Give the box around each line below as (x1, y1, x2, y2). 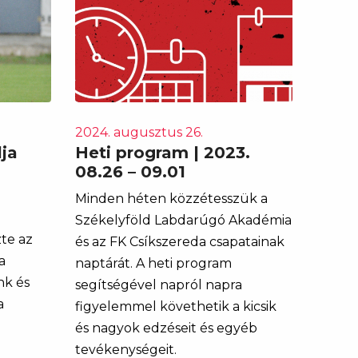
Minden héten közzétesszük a (74, 190, 268, 206)
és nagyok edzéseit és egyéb (74, 320, 257, 336)
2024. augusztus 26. (74, 124, 203, 140)
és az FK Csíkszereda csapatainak (74, 233, 284, 249)
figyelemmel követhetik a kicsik (74, 298, 276, 314)
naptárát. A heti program (74, 255, 232, 271)
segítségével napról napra (74, 276, 242, 292)
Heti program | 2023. (74, 142, 250, 162)
